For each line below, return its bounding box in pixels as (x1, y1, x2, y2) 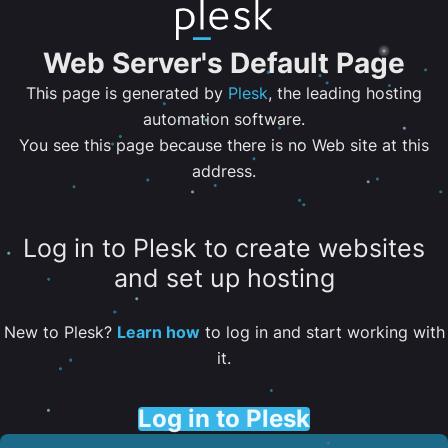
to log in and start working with (199, 321, 445, 342)
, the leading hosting (268, 83, 422, 103)
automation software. (143, 109, 305, 129)
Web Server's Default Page (43, 46, 405, 80)
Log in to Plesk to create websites (23, 233, 425, 264)
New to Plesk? (3, 321, 117, 342)
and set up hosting (113, 263, 335, 294)
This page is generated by (26, 83, 228, 103)
